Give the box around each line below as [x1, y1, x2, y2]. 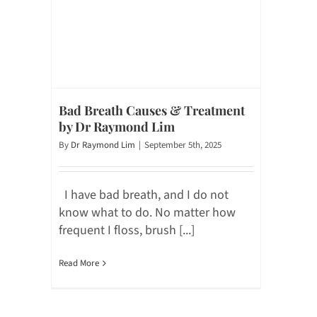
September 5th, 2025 [144, 138, 221, 151]
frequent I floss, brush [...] [59, 221, 195, 239]
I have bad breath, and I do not [59, 185, 229, 204]
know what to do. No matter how [59, 203, 236, 221]
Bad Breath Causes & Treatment [59, 101, 245, 119]
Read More [59, 256, 99, 270]
